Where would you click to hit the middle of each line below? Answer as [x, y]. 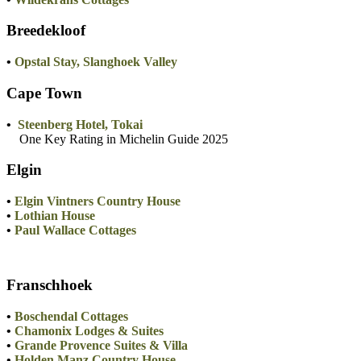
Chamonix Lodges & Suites [89, 330]
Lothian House [55, 216]
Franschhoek [50, 284]
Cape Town [44, 93]
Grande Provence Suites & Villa [101, 345]
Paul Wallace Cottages [75, 230]
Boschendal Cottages [71, 316]
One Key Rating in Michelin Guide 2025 [117, 139]
